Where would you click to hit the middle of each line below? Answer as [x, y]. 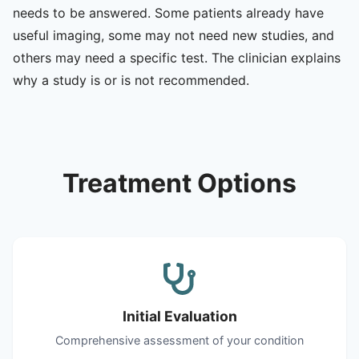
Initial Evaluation [179, 316]
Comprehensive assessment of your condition [179, 340]
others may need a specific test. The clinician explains [177, 57]
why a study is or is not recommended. [131, 80]
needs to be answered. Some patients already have [168, 12]
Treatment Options [179, 183]
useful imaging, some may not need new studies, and [173, 35]
